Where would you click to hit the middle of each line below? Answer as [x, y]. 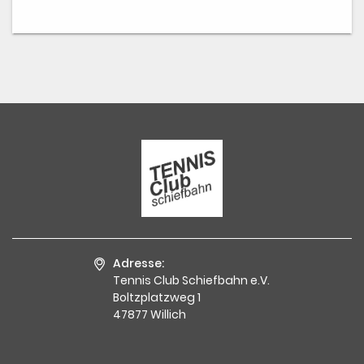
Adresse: [139, 263]
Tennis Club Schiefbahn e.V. [191, 280]
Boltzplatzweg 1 [157, 297]
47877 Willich [149, 314]
